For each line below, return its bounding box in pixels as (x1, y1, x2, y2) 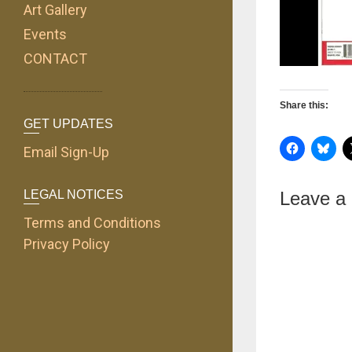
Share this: (279, 100, 328, 111)
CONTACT (24, 49, 87, 67)
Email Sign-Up (24, 143, 109, 160)
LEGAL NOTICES (24, 187, 123, 201)
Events (24, 25, 67, 42)
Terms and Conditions (24, 214, 161, 231)
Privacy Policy (24, 235, 110, 252)
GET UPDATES (24, 116, 113, 130)
